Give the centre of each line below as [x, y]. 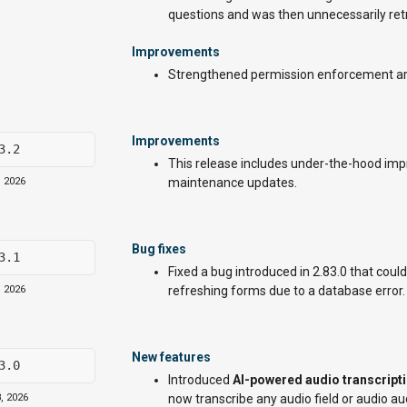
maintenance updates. [233, 183]
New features [171, 357]
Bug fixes [159, 249]
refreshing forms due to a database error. [287, 291]
